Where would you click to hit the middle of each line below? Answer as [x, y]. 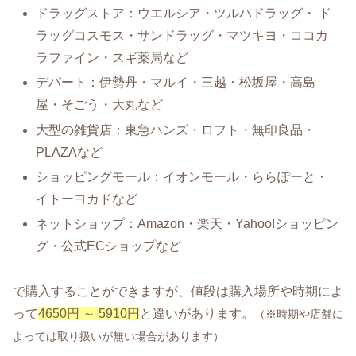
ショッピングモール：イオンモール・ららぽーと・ [182, 176]
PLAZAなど [70, 152]
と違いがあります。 [197, 313]
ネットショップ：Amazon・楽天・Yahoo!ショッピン [188, 223]
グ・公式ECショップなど [109, 246]
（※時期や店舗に [299, 313]
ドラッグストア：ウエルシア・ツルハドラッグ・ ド [184, 14]
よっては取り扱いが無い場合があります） [118, 336]
